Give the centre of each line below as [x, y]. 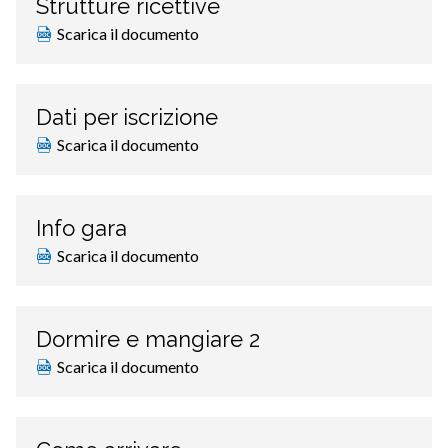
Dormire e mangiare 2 [148, 339]
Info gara [81, 228]
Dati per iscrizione [127, 117]
